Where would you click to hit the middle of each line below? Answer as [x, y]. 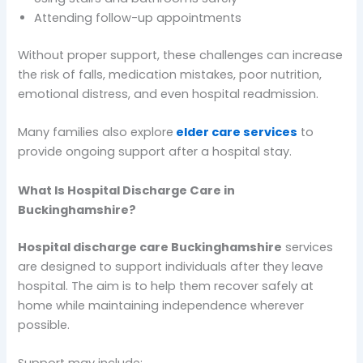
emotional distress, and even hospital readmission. [169, 94]
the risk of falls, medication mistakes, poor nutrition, [170, 75]
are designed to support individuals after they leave [171, 266]
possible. [44, 325]
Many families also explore [96, 132]
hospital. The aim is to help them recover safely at [166, 286]
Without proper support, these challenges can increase [181, 56]
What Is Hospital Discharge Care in [127, 190]
